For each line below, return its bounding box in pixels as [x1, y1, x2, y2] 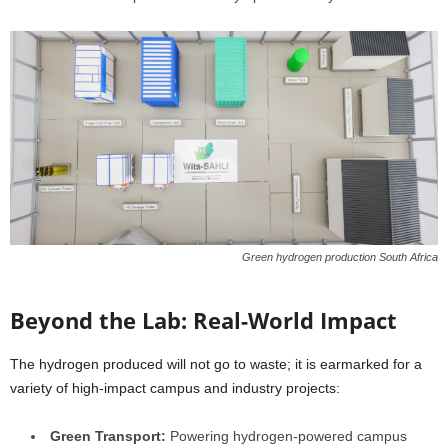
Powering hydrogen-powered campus [166, 428, 407, 444]
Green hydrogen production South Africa [242, 251, 438, 263]
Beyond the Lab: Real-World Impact [10, 305, 397, 335]
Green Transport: [50, 428, 166, 444]
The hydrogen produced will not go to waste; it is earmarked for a [10, 356, 422, 372]
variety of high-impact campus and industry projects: [10, 380, 340, 396]
